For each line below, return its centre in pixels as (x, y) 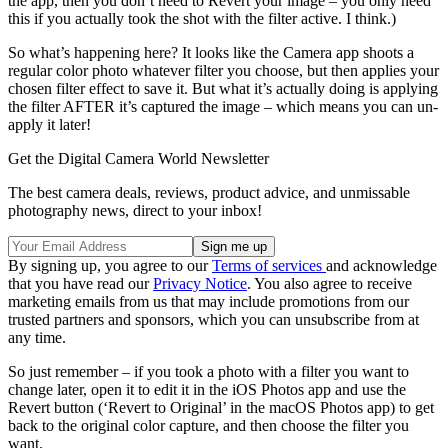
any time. (37, 338)
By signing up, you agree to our (110, 266)
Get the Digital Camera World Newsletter (138, 159)
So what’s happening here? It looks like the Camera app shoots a (211, 53)
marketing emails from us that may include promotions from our (208, 302)
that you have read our (80, 284)
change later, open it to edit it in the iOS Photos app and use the (207, 390)
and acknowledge (381, 266)
